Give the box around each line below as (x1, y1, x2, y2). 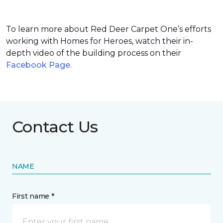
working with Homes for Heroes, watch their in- (6, 36, 193, 46)
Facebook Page (6, 60, 70, 70)
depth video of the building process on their (6, 48, 181, 58)
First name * (12, 192, 54, 201)
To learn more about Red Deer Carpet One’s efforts (6, 24, 211, 34)
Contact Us (12, 117, 98, 136)
